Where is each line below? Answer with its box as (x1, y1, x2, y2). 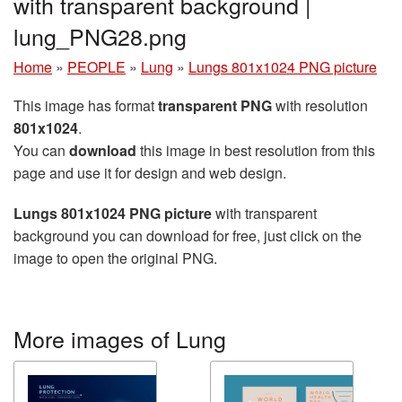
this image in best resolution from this (136, 139, 375, 161)
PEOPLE (67, 56, 126, 77)
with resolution (272, 94, 368, 116)
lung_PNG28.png (13, 19, 187, 52)
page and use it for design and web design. (13, 162, 286, 183)
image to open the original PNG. (13, 247, 217, 268)
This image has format (13, 94, 158, 116)
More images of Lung (13, 321, 226, 354)
